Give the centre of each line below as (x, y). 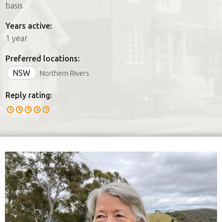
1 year (17, 38)
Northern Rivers (64, 73)
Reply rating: (29, 95)
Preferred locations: (43, 58)
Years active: (29, 26)
